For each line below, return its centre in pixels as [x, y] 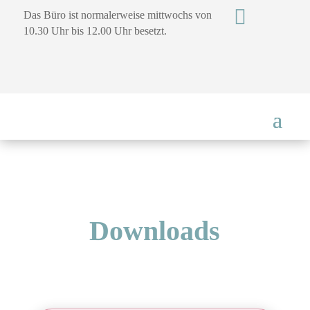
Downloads [155, 231]
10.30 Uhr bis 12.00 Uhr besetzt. [95, 31]
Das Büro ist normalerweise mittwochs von [117, 15]
